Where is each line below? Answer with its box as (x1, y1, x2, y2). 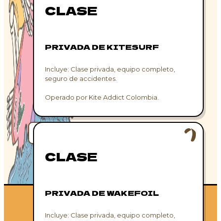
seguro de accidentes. (45, 74, 117, 82)
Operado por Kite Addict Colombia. (45, 93, 159, 101)
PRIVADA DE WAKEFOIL (45, 187, 159, 198)
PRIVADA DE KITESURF (45, 41, 159, 52)
